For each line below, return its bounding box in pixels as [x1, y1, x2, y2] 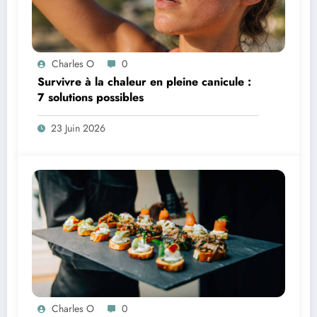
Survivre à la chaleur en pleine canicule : [38, 74, 251, 91]
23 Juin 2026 [51, 121, 105, 136]
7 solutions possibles [38, 89, 144, 106]
